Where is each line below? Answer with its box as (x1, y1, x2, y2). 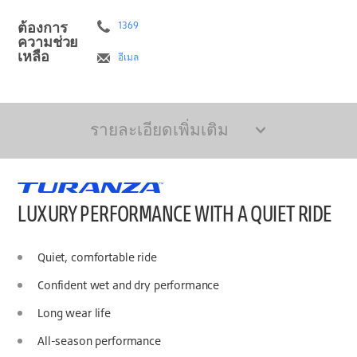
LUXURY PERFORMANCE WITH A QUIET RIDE (18, 198, 332, 228)
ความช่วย (18, 33, 79, 51)
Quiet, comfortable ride (37, 250, 157, 265)
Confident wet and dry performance (37, 278, 220, 292)
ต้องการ (18, 18, 68, 37)
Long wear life (37, 306, 111, 320)
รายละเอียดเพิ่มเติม (90, 118, 229, 139)
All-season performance (37, 334, 161, 348)
